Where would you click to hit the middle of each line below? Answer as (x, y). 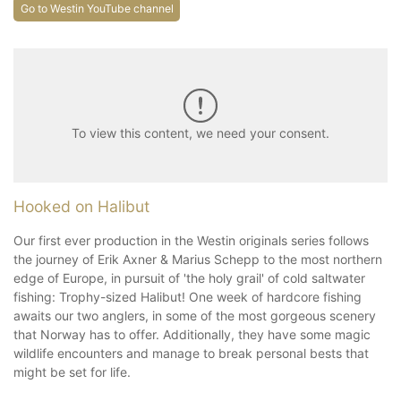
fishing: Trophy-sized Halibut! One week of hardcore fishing (188, 296)
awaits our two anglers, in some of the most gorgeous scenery (195, 315)
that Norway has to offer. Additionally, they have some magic (192, 334)
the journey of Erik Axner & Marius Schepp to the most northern (198, 259)
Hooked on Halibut (81, 206)
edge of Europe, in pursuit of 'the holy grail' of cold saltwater (189, 277)
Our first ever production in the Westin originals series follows (191, 240)
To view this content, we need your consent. (200, 133)
